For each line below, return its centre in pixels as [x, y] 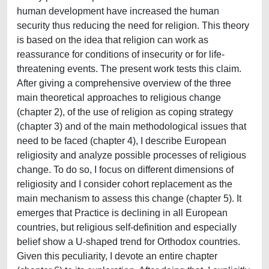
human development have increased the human [118, 11]
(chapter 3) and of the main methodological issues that [131, 126]
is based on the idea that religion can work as [113, 40]
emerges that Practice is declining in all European [122, 213]
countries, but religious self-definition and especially [127, 227]
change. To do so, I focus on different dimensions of [125, 170]
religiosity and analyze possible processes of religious [131, 155]
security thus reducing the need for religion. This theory [133, 26]
